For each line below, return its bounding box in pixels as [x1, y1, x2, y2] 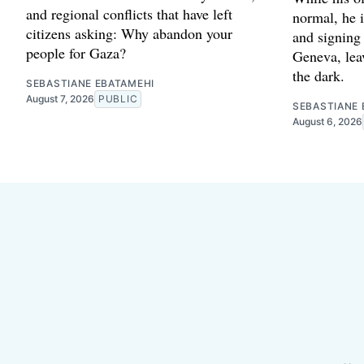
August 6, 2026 [292, 115, 362, 128]
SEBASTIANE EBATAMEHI [26, 77, 154, 90]
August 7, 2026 [26, 93, 94, 106]
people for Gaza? [26, 43, 126, 63]
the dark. [292, 66, 344, 86]
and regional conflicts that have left [26, 4, 232, 24]
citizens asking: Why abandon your [26, 24, 232, 44]
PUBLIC [98, 93, 138, 106]
